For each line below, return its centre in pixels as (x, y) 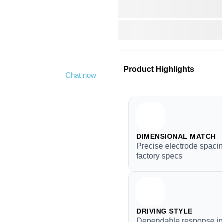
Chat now (81, 75)
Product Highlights (159, 69)
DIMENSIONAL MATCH (176, 136)
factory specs (159, 156)
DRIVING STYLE (165, 211)
